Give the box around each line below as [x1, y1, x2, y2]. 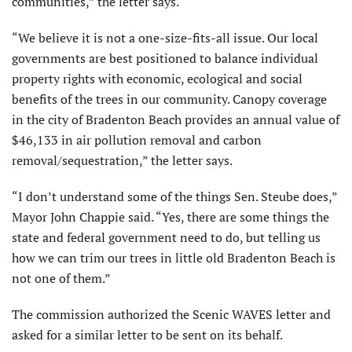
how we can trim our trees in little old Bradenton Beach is [12, 249, 335, 267]
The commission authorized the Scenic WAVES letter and [12, 306, 331, 324]
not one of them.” [12, 269, 111, 288]
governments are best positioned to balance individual [12, 49, 318, 68]
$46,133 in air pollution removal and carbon [12, 131, 262, 149]
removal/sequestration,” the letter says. [12, 152, 233, 170]
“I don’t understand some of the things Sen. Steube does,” [12, 188, 337, 206]
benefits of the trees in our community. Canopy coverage [12, 90, 327, 108]
